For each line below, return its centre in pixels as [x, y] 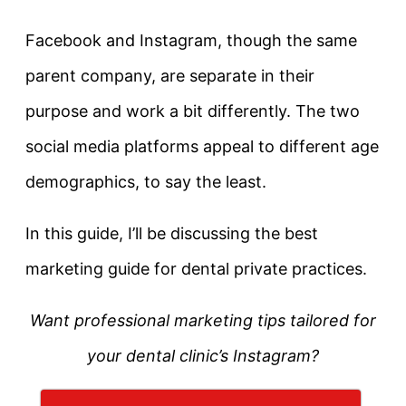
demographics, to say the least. [146, 182]
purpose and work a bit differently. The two [193, 111]
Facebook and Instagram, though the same [191, 41]
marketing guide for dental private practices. [196, 269]
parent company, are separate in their [170, 76]
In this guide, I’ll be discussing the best [172, 234]
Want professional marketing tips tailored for [203, 321]
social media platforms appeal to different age [202, 147]
